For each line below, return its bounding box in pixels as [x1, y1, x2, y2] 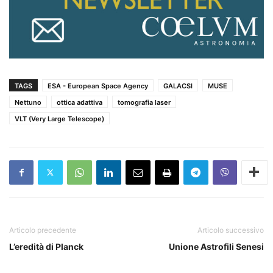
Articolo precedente [9, 225, 76, 235]
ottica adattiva [57, 97, 102, 107]
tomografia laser [118, 97, 171, 107]
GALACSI [163, 81, 193, 90]
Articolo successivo [197, 225, 264, 235]
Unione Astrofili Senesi [169, 241, 264, 252]
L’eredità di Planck [9, 241, 83, 252]
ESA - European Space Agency [48, 81, 148, 90]
